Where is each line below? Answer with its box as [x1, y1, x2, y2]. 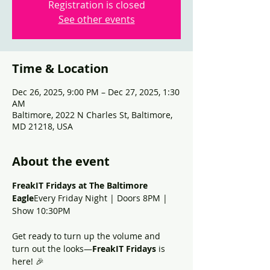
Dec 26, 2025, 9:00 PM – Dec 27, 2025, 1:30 [12, 86, 180, 98]
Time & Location [12, 60, 108, 77]
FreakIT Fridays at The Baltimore [12, 180, 150, 191]
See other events [58, 13, 135, 26]
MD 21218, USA [12, 121, 73, 132]
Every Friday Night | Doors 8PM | [34, 192, 170, 204]
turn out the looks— [12, 243, 92, 254]
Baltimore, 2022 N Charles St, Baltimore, [12, 109, 172, 121]
